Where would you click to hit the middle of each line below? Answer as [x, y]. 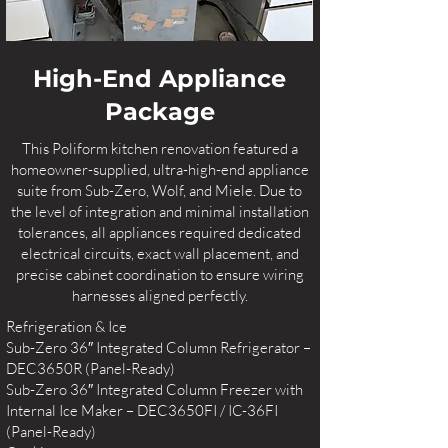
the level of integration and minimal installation [159, 211]
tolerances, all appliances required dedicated [159, 232]
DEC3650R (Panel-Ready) [90, 368]
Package [159, 111]
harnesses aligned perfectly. [159, 295]
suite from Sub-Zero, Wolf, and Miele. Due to [159, 190]
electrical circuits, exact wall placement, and [159, 253]
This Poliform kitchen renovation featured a [159, 148]
